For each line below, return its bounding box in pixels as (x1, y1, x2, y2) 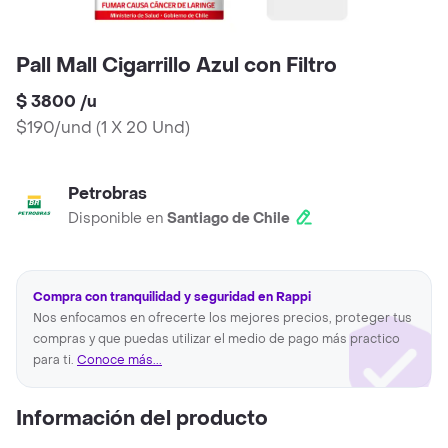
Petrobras (68, 183, 147, 205)
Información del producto (16, 406, 268, 433)
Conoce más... (77, 352, 162, 369)
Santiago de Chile (167, 209, 290, 229)
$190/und (16, 117, 92, 139)
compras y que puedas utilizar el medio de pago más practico (33, 331, 400, 348)
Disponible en (68, 209, 167, 229)
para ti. (33, 352, 77, 369)
